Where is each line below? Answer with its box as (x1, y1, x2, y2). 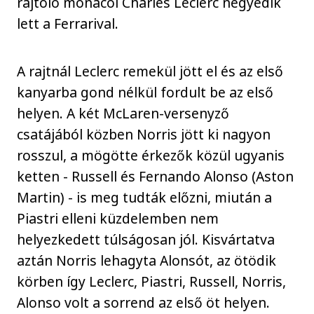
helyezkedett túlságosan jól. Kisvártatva (17, 230, 275, 250)
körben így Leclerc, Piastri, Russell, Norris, (17, 272, 287, 292)
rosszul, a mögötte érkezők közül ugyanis (17, 146, 285, 165)
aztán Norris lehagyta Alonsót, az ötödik (17, 251, 277, 271)
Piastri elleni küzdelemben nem (17, 209, 219, 228)
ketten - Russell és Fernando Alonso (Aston (17, 167, 294, 186)
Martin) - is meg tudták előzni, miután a (17, 188, 273, 207)
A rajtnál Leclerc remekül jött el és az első (17, 62, 284, 81)
